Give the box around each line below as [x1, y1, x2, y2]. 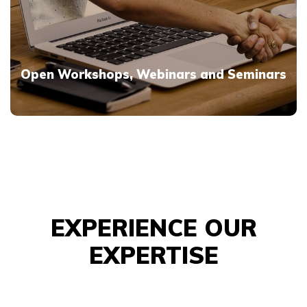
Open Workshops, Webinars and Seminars [21, 66, 286, 82]
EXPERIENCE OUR [50, 213, 257, 243]
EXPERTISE [88, 241, 219, 270]
